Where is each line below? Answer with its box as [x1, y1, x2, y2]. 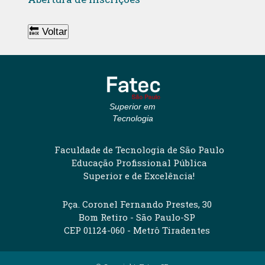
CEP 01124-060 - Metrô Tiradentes [64, 224, 210, 236]
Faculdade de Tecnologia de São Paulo [54, 143, 224, 156]
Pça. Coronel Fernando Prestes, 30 [62, 198, 212, 210]
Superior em [109, 101, 156, 111]
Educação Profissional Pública [71, 156, 207, 169]
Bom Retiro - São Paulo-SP [79, 211, 195, 223]
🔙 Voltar [28, 25, 67, 37]
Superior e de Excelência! [83, 169, 195, 182]
